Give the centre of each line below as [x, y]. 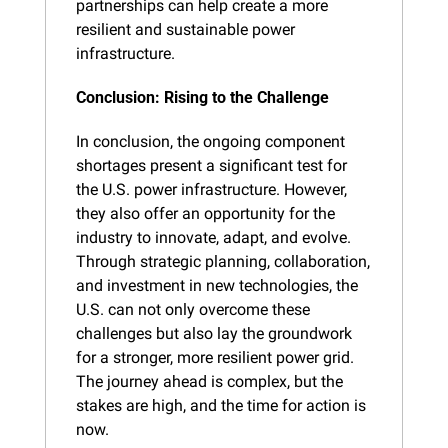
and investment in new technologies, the [217, 285]
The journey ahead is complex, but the [209, 381]
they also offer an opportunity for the [205, 213]
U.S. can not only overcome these [193, 309]
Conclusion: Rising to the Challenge [202, 97]
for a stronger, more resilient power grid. [215, 357]
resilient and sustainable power [185, 29]
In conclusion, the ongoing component [210, 141]
